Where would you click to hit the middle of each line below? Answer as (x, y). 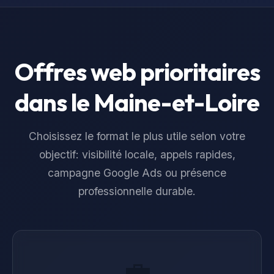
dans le (54, 102)
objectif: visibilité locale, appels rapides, (137, 154)
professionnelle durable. (137, 191)
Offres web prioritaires (137, 72)
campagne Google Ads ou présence (137, 173)
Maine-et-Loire (176, 102)
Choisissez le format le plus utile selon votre (137, 136)
